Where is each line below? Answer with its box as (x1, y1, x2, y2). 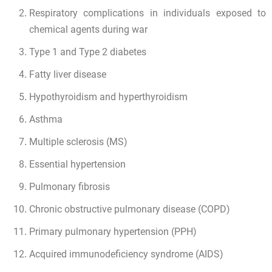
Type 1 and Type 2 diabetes (29, 45, 146, 61)
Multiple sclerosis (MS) (29, 135, 127, 151)
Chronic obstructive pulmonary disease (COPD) (29, 202, 229, 218)
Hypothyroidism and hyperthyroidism (29, 90, 188, 106)
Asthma (29, 112, 63, 128)
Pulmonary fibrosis (29, 180, 110, 195)
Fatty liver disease (29, 67, 106, 83)
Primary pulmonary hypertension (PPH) (29, 225, 196, 240)
